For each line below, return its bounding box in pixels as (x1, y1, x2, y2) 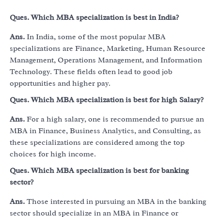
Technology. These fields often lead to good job (10, 67, 172, 77)
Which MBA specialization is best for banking (31, 166, 189, 176)
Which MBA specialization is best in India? (31, 13, 179, 23)
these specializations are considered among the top (10, 138, 185, 148)
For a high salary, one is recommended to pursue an (27, 114, 204, 124)
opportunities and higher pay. (10, 78, 110, 89)
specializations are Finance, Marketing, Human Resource (10, 44, 205, 54)
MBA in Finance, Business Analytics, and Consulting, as (10, 126, 201, 136)
